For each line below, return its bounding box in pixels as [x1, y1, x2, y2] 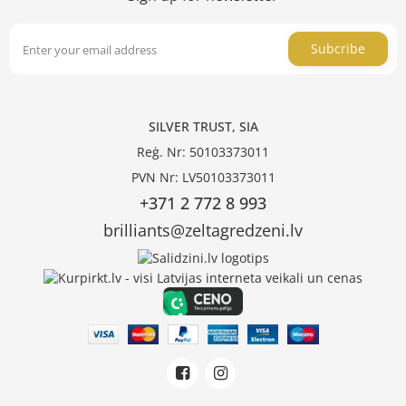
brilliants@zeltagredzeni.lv [103, 219, 303, 242]
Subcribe [311, 40, 365, 58]
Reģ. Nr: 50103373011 [137, 143, 269, 161]
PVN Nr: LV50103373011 [130, 169, 275, 187]
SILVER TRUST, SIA [148, 118, 258, 136]
